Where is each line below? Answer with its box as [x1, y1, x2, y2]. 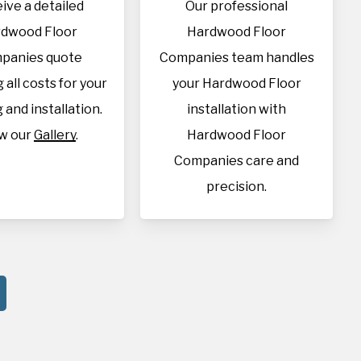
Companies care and [174, 153, 300, 168]
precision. [206, 179, 268, 194]
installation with [187, 102, 287, 117]
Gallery [34, 127, 77, 143]
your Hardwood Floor [172, 76, 301, 91]
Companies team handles [159, 50, 314, 65]
